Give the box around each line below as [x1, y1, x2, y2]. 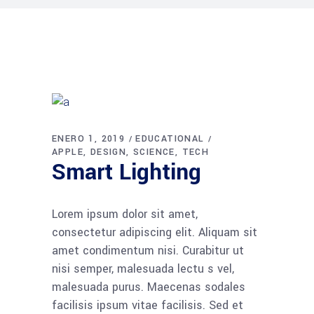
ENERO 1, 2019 [52, 132, 125, 145]
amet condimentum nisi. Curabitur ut [52, 242, 244, 259]
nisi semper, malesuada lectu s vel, [52, 260, 234, 277]
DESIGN [90, 145, 127, 158]
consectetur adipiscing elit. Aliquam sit [52, 224, 257, 240]
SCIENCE [133, 145, 175, 158]
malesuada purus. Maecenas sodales [52, 278, 245, 295]
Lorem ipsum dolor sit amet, [52, 205, 198, 222]
